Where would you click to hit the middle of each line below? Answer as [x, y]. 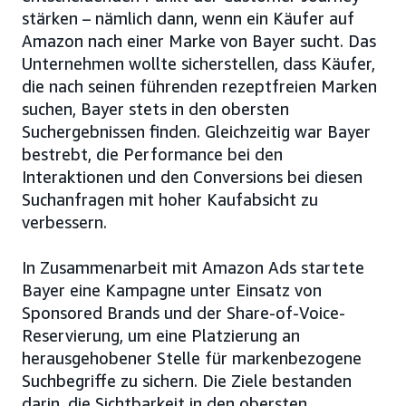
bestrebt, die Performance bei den [152, 154]
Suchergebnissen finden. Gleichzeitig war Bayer [196, 131]
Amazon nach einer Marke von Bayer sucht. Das [199, 41]
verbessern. [64, 222]
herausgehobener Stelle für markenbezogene [192, 358]
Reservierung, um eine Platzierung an [161, 335]
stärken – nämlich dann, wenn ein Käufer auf [188, 18]
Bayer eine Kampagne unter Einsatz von [172, 290]
